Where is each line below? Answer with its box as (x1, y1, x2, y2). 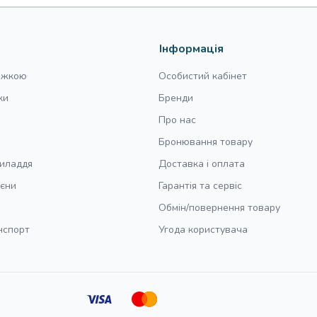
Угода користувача (158, 223, 248, 236)
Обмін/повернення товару (158, 201, 280, 214)
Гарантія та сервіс (158, 179, 242, 192)
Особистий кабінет (158, 69, 247, 83)
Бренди (158, 91, 193, 105)
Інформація (159, 41, 224, 57)
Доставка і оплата (158, 157, 245, 171)
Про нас (158, 113, 196, 127)
